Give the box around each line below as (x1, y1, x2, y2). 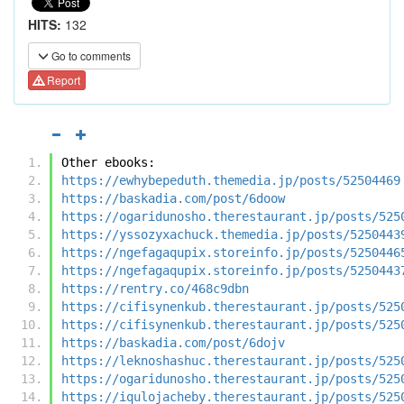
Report (44, 72, 80, 88)
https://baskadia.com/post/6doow (61, 190, 285, 206)
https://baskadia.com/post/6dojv (61, 335, 285, 350)
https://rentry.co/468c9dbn (61, 280, 249, 296)
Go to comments (49, 48, 131, 63)
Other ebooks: (61, 154, 155, 170)
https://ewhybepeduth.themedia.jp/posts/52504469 (61, 172, 400, 188)
